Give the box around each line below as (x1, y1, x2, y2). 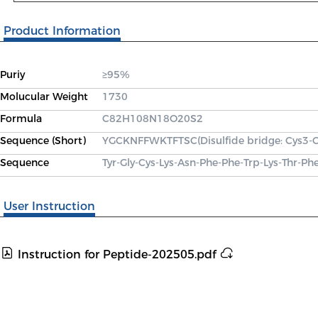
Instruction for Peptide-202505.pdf (14, 248, 219, 261)
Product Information (4, 24, 121, 38)
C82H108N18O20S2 (102, 112, 203, 125)
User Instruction (4, 199, 95, 213)
